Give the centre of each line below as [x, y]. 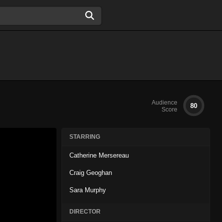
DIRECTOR [85, 212]
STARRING [85, 137]
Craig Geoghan [91, 173]
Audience [165, 103]
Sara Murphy [88, 190]
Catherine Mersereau [99, 155]
